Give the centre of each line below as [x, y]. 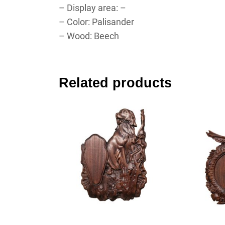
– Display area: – [92, 8]
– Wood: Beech [89, 36]
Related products [115, 83]
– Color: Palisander [96, 22]
